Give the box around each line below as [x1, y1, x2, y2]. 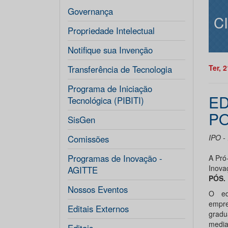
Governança [68, 5, 113, 17]
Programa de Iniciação [68, 82, 152, 95]
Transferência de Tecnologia [68, 63, 172, 75]
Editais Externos [68, 203, 129, 215]
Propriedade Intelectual [68, 24, 155, 37]
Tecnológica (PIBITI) [68, 94, 144, 106]
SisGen [68, 113, 95, 126]
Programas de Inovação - [68, 152, 162, 164]
